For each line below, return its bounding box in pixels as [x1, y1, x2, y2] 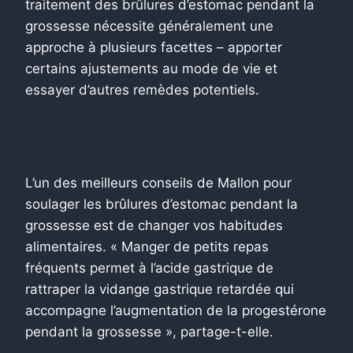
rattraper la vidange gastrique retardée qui [25, 281, 294, 297]
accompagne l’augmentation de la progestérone [25, 302, 326, 318]
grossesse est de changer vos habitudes [25, 217, 283, 233]
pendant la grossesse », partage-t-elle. [25, 323, 273, 340]
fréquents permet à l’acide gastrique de [25, 259, 273, 276]
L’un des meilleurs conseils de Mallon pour [25, 174, 292, 191]
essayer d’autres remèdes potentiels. [25, 81, 259, 98]
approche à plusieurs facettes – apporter [25, 39, 282, 55]
